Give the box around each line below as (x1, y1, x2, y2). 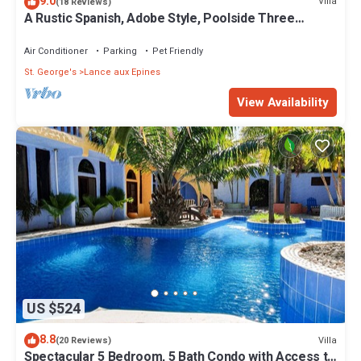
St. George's (24, 64, 77, 79)
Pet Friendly (152, 44, 203, 58)
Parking (103, 44, 137, 58)
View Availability (237, 93, 329, 111)
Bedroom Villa (24, 23, 106, 43)
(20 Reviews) (56, 334, 111, 348)
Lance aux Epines (84, 64, 160, 79)
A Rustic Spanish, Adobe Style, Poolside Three (24, 8, 295, 28)
